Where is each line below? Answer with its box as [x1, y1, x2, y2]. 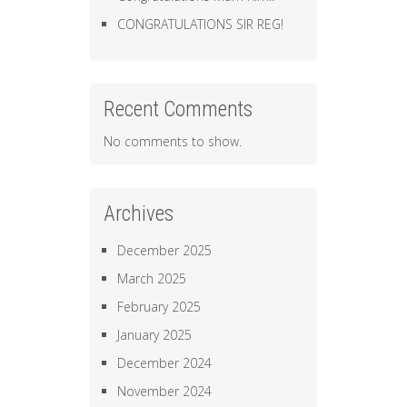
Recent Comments [104, 97, 253, 123]
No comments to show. [104, 133, 242, 151]
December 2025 [117, 241, 212, 259]
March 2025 [117, 269, 186, 287]
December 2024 [117, 353, 212, 372]
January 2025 [117, 325, 192, 343]
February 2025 [117, 297, 201, 315]
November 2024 [117, 382, 212, 400]
